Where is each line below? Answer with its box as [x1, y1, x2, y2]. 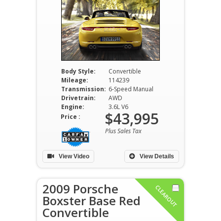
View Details [138, 153, 174, 160]
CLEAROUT [153, 183, 180, 209]
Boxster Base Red [42, 192, 141, 209]
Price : [61, 112, 80, 121]
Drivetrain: [61, 94, 96, 102]
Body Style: [61, 67, 96, 75]
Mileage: [61, 76, 88, 84]
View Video [57, 153, 89, 160]
